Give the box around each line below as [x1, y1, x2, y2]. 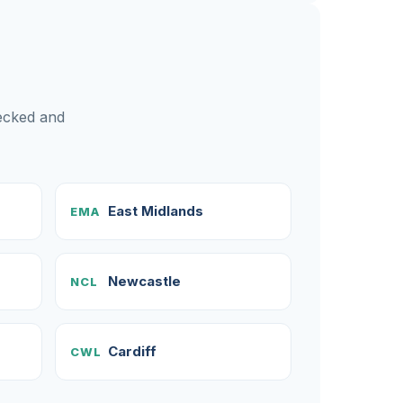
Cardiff [107, 343, 157, 360]
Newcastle [107, 273, 181, 290]
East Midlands [107, 202, 203, 219]
